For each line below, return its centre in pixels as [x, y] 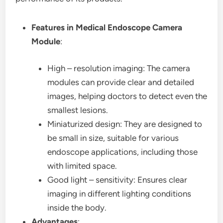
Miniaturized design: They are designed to [125, 124]
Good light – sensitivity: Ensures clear [117, 179]
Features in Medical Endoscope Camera [107, 27]
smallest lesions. [78, 110]
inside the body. [77, 207]
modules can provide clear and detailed [121, 82]
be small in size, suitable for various [113, 138]
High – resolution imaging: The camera [119, 68]
